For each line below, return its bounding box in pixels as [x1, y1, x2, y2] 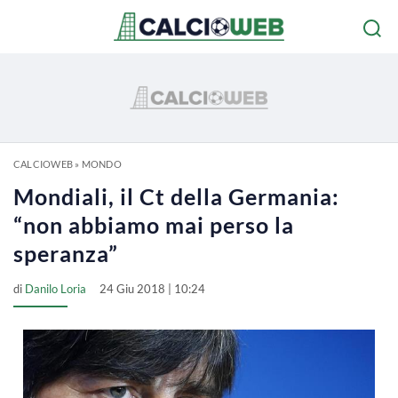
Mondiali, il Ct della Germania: [13, 183, 339, 210]
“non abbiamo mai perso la [13, 211, 294, 238]
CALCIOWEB [13, 158, 73, 170]
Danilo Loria [25, 282, 86, 296]
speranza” [13, 240, 118, 267]
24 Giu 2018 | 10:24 [99, 282, 205, 296]
